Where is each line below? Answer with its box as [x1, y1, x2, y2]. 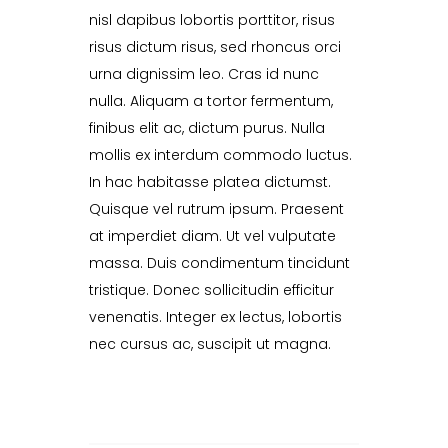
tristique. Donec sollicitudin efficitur [89, 280, 334, 301]
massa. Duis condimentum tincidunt [89, 253, 350, 274]
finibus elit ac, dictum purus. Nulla [89, 118, 325, 139]
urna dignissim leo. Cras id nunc [89, 64, 319, 85]
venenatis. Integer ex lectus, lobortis [89, 307, 342, 328]
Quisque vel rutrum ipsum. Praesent [89, 199, 344, 220]
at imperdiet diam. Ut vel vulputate [89, 226, 336, 247]
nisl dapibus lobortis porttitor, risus [89, 10, 335, 31]
